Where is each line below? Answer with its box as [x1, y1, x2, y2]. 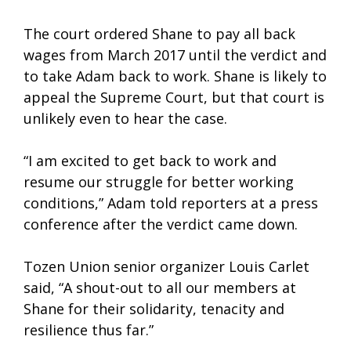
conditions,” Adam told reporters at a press [24, 193, 318, 212]
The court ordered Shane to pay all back [24, 24, 295, 43]
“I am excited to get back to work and [24, 150, 277, 170]
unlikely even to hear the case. [24, 108, 227, 128]
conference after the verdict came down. [24, 214, 298, 233]
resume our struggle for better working [24, 172, 294, 191]
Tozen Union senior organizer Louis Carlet [24, 256, 309, 276]
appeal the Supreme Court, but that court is [24, 87, 324, 107]
